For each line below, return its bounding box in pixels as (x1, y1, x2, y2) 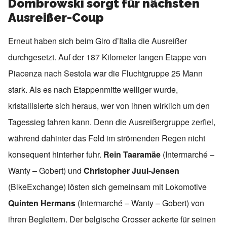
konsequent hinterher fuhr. (8, 148, 103, 160)
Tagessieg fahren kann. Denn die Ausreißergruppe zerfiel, (8, 116, 215, 128)
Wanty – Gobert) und (8, 164, 84, 176)
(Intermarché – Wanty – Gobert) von (75, 197, 204, 209)
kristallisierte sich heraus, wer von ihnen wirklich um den (8, 99, 210, 111)
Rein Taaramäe (103, 148, 161, 160)
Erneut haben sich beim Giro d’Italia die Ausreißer (8, 34, 187, 47)
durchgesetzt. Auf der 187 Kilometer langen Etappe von (8, 51, 206, 63)
